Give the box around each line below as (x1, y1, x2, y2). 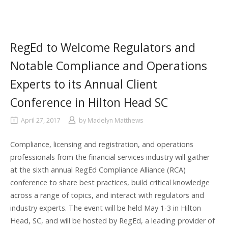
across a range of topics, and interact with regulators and (10, 190, 204, 200)
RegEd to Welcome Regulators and (10, 39, 195, 55)
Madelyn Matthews (88, 116, 143, 125)
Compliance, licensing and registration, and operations (10, 139, 193, 149)
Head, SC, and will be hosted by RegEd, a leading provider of (10, 215, 215, 225)
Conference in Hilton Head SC (10, 94, 168, 110)
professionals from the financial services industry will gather (10, 152, 210, 162)
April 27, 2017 (21, 116, 61, 125)
